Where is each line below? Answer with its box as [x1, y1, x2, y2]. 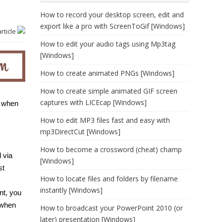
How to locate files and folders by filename [40, 174, 178, 183]
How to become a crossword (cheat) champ [40, 145, 182, 154]
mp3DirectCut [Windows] [40, 127, 120, 136]
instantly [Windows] [40, 185, 103, 195]
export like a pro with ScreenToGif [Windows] [40, 21, 185, 31]
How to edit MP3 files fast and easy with [40, 115, 170, 125]
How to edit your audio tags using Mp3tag [40, 39, 175, 49]
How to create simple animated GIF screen [40, 86, 177, 96]
